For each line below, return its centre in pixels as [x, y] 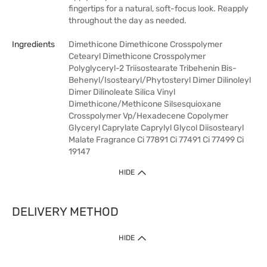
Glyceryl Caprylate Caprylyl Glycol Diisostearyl [156, 128]
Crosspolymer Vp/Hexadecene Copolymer [148, 116]
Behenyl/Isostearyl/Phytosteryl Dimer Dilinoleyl [160, 80]
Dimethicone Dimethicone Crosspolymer [145, 44]
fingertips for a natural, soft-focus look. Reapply [159, 9]
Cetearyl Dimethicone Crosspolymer [137, 56]
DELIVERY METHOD [65, 212]
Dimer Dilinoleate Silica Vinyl [122, 92]
